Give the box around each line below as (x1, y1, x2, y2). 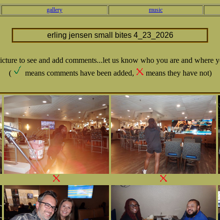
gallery (47, 6, 62, 13)
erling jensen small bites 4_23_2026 (47, 31, 173, 39)
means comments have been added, (23, 69, 136, 77)
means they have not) (143, 69, 212, 77)
